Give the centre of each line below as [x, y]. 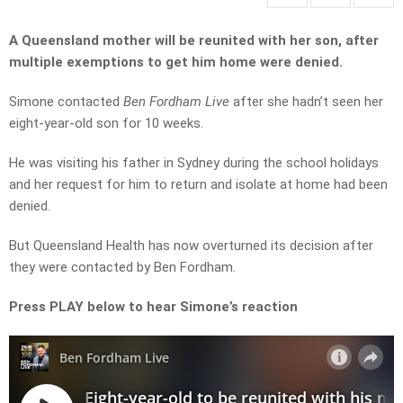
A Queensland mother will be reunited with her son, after [194, 41]
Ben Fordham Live [176, 102]
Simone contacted [66, 102]
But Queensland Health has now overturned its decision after [191, 246]
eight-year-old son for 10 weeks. [106, 124]
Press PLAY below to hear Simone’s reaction [153, 307]
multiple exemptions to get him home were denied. [178, 63]
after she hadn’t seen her [306, 102]
